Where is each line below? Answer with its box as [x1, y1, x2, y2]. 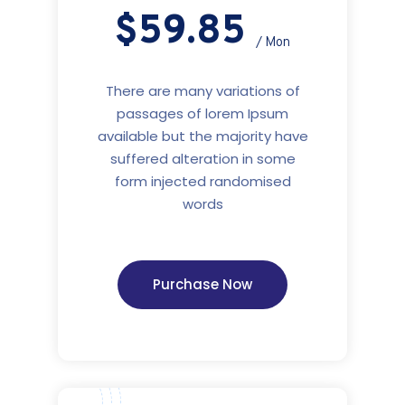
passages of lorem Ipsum [117, 104, 288, 124]
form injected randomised [114, 172, 291, 192]
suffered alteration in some [109, 149, 296, 169]
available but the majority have [97, 127, 308, 146]
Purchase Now [153, 275, 252, 295]
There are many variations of [105, 81, 300, 101]
